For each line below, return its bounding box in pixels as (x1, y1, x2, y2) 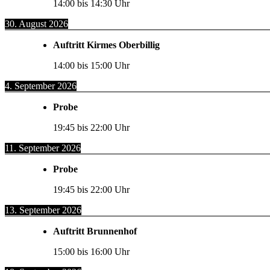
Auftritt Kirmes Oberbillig (53, 40, 160, 51)
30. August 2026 (5, 19, 68, 30)
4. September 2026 (5, 81, 77, 92)
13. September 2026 (5, 205, 81, 216)
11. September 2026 (5, 143, 81, 154)
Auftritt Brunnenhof (53, 226, 137, 237)
